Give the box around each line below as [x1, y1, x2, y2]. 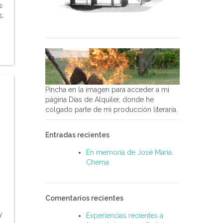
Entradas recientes [45, 131, 110, 139]
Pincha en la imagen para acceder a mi [45, 86, 169, 94]
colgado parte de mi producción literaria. [45, 106, 178, 114]
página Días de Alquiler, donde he [45, 96, 154, 104]
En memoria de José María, [86, 148, 173, 157]
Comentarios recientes [45, 194, 123, 203]
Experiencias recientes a [86, 212, 163, 220]
